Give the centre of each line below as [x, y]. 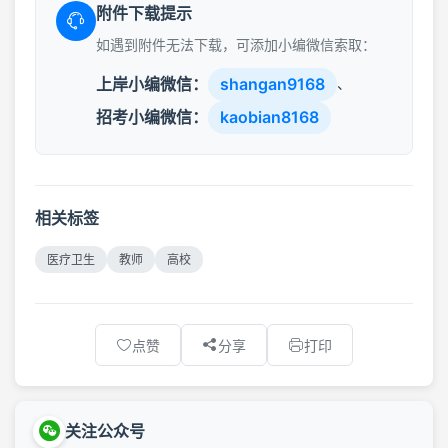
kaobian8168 [269, 116]
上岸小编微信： [152, 83]
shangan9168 [272, 83]
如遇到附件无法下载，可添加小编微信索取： [236, 44]
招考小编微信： [152, 116]
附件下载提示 [144, 12]
